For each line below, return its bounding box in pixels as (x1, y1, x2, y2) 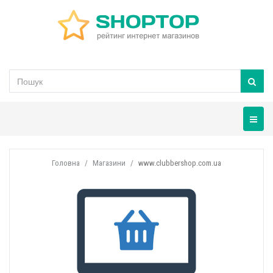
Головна (52, 158, 80, 168)
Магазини (93, 158, 126, 168)
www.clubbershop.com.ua (138, 158, 221, 168)
